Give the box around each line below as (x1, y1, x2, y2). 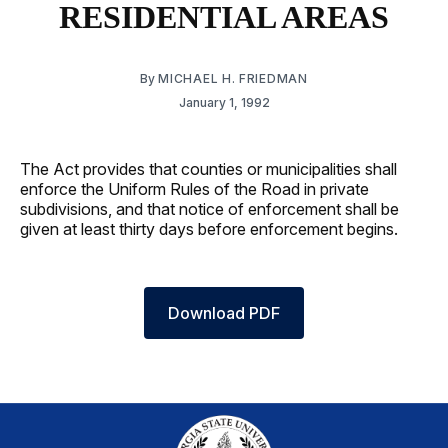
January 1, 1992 (178, 94, 270, 110)
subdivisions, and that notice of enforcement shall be (20, 198, 399, 219)
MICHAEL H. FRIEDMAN (158, 70, 308, 86)
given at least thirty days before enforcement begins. (20, 218, 398, 239)
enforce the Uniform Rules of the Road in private (20, 178, 369, 199)
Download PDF (168, 302, 280, 323)
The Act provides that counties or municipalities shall (20, 158, 397, 179)
